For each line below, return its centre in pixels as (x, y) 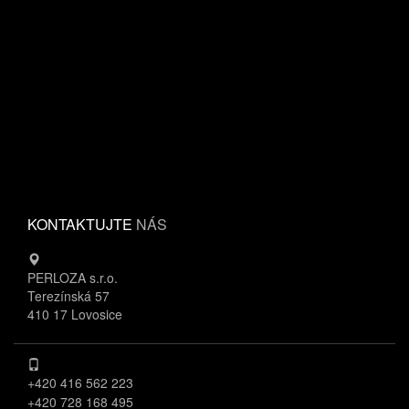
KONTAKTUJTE (82, 224)
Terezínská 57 (68, 296)
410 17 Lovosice (75, 314)
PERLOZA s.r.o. (73, 278)
